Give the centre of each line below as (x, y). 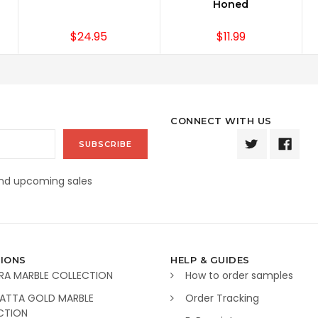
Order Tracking (222, 298)
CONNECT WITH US (221, 120)
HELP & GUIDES (210, 260)
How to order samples (239, 276)
